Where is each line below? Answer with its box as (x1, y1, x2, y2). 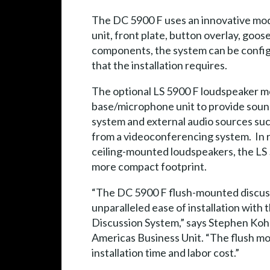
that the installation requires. (92, 58, 227, 72)
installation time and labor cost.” (92, 246, 239, 260)
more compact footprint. (92, 160, 207, 174)
